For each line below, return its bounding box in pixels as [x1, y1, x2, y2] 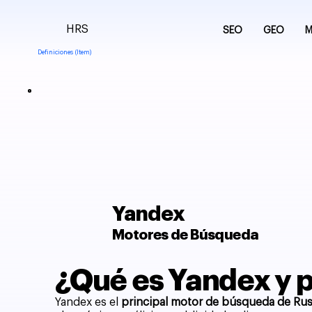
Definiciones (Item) [37, 48, 92, 56]
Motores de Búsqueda [111, 228, 259, 243]
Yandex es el [55, 296, 122, 308]
